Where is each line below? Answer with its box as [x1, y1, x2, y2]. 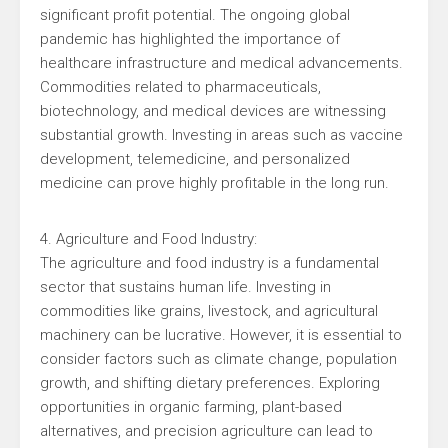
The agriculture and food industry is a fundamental [40, 254, 379, 272]
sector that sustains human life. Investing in [40, 278, 331, 296]
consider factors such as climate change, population [40, 350, 397, 368]
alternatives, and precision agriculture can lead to [40, 422, 373, 440]
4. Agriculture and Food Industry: [40, 230, 257, 248]
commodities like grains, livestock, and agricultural [40, 302, 378, 320]
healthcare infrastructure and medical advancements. [40, 54, 403, 72]
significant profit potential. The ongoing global [40, 6, 350, 24]
